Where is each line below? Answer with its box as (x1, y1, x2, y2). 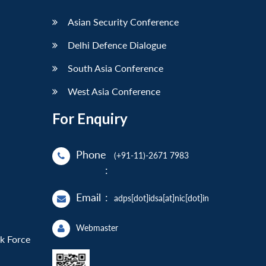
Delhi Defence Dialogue (68, 39, 166, 51)
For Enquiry (52, 110, 128, 128)
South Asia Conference (68, 62, 163, 74)
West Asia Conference (68, 85, 160, 97)
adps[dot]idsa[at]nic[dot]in (114, 193, 209, 204)
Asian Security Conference (68, 16, 179, 28)
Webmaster (76, 223, 118, 233)
